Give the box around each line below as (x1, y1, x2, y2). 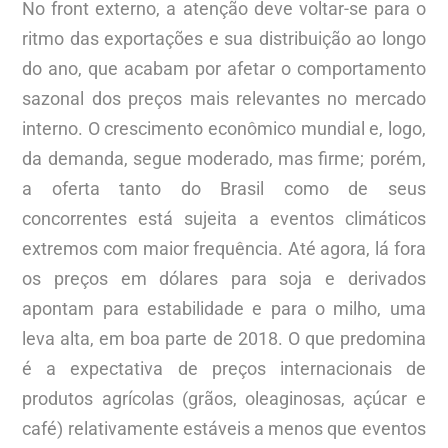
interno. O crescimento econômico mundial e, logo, (22, 117, 426, 139)
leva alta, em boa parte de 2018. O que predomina (22, 327, 426, 349)
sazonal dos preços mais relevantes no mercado (22, 87, 426, 109)
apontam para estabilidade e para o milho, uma (22, 297, 426, 319)
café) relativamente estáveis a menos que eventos (22, 417, 426, 439)
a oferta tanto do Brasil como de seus (22, 177, 426, 199)
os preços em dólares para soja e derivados (22, 267, 426, 289)
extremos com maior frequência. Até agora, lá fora (22, 237, 426, 259)
